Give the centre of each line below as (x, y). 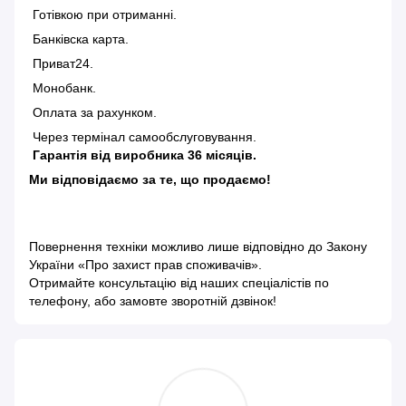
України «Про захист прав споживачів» (144, 265)
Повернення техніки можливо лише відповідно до (178, 247)
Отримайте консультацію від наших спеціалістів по (179, 283)
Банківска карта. (79, 39)
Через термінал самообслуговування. (143, 137)
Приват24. (61, 64)
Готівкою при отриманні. (103, 15)
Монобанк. (63, 88)
